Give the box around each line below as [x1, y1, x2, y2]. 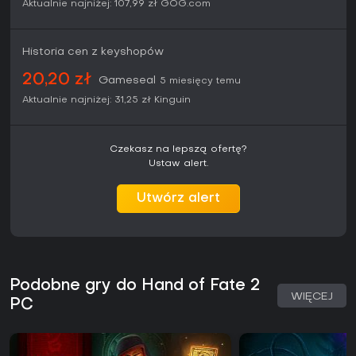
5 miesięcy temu [160, 76, 241, 87]
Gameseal [99, 75, 156, 87]
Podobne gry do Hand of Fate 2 [10, 278, 260, 295]
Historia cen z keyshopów [22, 47, 164, 58]
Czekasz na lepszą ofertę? [110, 145, 247, 155]
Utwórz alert [137, 192, 220, 206]
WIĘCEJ [291, 292, 333, 303]
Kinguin [154, 95, 191, 106]
